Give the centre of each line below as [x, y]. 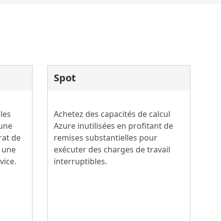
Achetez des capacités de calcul [112, 114]
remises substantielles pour [106, 138]
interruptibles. [80, 161]
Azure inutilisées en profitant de [113, 126]
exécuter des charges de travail [112, 149]
